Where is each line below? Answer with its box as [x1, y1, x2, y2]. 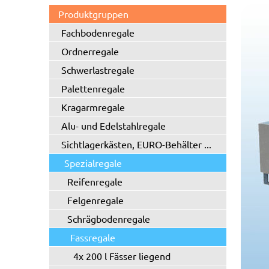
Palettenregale [61, 82, 125, 94]
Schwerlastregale [61, 64, 134, 76]
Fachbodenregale [61, 26, 134, 38]
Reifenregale [67, 175, 122, 187]
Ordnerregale [61, 45, 119, 57]
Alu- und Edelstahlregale [61, 119, 166, 131]
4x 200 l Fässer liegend [73, 250, 171, 262]
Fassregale [70, 231, 115, 243]
